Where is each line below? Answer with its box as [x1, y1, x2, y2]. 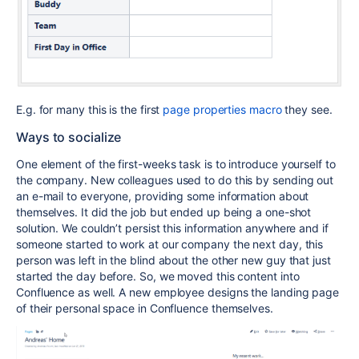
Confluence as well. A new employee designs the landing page [16, 284, 340, 299]
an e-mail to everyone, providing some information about [16, 188, 309, 203]
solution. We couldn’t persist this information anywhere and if [16, 220, 329, 235]
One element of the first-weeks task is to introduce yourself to [16, 156, 336, 171]
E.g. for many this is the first [16, 102, 163, 116]
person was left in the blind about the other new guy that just [16, 252, 331, 267]
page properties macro [163, 102, 282, 116]
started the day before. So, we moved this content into [16, 268, 300, 283]
